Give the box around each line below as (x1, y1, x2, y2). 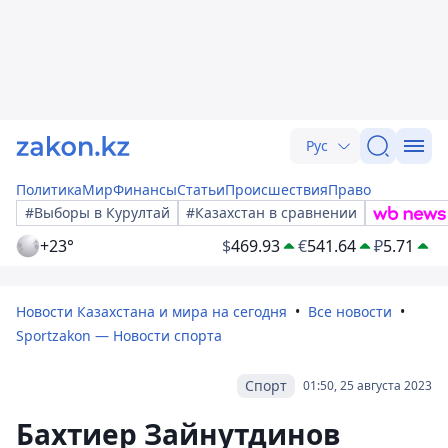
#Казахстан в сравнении (186, 203, 357, 222)
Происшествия (225, 180, 328, 199)
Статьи (177, 180, 225, 199)
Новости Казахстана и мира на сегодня (16, 302, 287, 321)
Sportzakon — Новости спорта (16, 326, 222, 345)
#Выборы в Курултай (25, 203, 170, 222)
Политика (16, 180, 82, 199)
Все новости (308, 302, 392, 321)
